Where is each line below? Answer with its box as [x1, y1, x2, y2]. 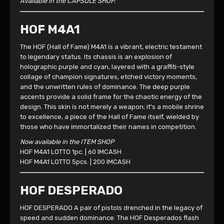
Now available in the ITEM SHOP [20, 138, 114, 145]
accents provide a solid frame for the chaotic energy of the [20, 93, 202, 100]
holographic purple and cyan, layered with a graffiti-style [20, 63, 194, 70]
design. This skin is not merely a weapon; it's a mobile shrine [20, 103, 204, 110]
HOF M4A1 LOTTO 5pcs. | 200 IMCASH [20, 158, 130, 165]
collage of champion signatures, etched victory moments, [20, 73, 197, 80]
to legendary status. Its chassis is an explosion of [20, 53, 172, 60]
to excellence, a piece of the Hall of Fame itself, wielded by [20, 113, 199, 120]
